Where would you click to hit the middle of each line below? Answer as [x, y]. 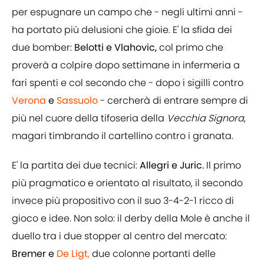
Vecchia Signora [204, 118]
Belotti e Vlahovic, [115, 48]
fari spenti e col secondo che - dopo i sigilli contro [128, 83]
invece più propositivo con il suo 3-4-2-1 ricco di [123, 201]
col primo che [191, 48]
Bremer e [34, 254]
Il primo [222, 166]
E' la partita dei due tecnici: [76, 166]
